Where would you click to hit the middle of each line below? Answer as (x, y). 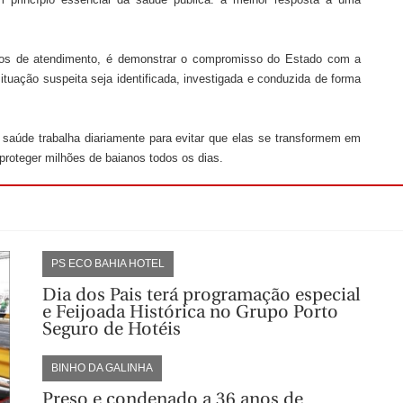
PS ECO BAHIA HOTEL (107, 263)
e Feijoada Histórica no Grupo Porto (190, 311)
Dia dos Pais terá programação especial (201, 294)
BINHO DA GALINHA (102, 367)
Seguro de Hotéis (111, 328)
